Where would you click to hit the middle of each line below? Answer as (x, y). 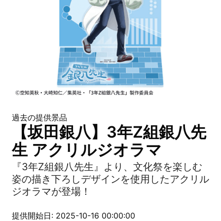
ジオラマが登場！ (51, 191)
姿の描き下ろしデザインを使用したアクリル (110, 179)
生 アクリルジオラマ (87, 150)
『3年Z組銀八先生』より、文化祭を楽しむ (107, 167)
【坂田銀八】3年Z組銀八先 (109, 132)
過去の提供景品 (39, 117)
